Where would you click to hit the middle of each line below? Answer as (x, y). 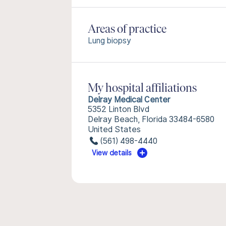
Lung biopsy (109, 41)
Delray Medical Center (129, 100)
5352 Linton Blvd (119, 109)
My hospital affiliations (142, 89)
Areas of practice (127, 30)
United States (114, 129)
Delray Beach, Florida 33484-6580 (151, 119)
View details (112, 153)
